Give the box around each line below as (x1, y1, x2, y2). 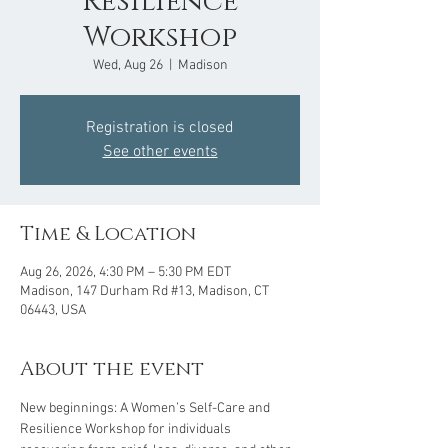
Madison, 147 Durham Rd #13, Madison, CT (20, 283, 269, 300)
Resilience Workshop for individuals (20, 421, 234, 438)
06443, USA (20, 302, 86, 319)
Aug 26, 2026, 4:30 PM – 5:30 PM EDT (20, 264, 231, 281)
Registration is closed (86, 118, 234, 138)
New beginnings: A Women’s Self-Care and (20, 400, 273, 417)
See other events (102, 142, 218, 162)
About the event (20, 356, 204, 382)
